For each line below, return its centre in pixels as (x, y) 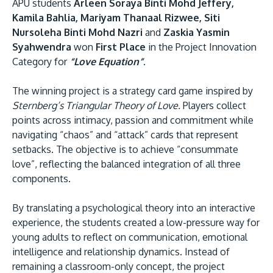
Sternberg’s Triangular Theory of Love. (96, 105)
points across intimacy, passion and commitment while (133, 120)
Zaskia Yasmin (197, 32)
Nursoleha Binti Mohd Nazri (79, 32)
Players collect (213, 105)
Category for (41, 61)
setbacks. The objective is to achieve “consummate (125, 149)
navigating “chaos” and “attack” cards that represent (125, 134)
